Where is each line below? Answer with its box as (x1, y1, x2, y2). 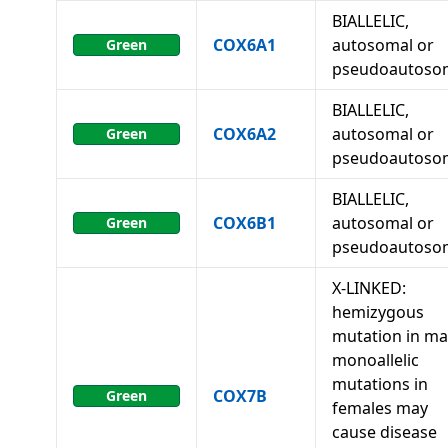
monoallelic (332, 349, 419, 371)
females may (332, 397, 428, 419)
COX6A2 (213, 123, 276, 145)
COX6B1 (213, 212, 276, 234)
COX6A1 (213, 34, 276, 56)
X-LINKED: (332, 277, 406, 299)
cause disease (332, 421, 437, 443)
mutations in (332, 373, 428, 395)
